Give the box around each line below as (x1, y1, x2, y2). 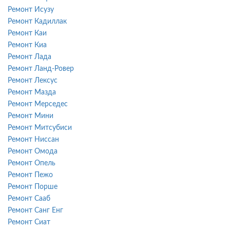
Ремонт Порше (8, 183, 57, 190)
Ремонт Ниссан (8, 136, 59, 143)
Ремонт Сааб (8, 195, 50, 202)
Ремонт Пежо (8, 171, 53, 179)
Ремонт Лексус (8, 76, 57, 84)
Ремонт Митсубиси (8, 124, 72, 131)
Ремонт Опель (8, 159, 55, 167)
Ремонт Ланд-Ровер (8, 65, 74, 72)
